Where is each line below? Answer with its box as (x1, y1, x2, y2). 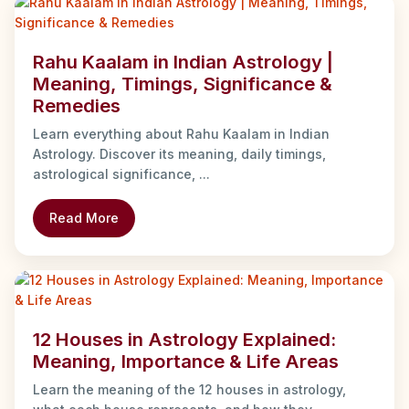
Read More (49, 209, 119, 225)
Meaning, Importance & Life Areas (33, 349, 339, 372)
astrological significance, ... (33, 165, 210, 182)
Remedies (33, 93, 121, 117)
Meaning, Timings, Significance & (33, 71, 332, 95)
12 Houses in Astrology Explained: (33, 327, 336, 351)
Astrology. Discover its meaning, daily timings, (33, 145, 326, 162)
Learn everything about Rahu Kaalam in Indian (33, 125, 330, 142)
